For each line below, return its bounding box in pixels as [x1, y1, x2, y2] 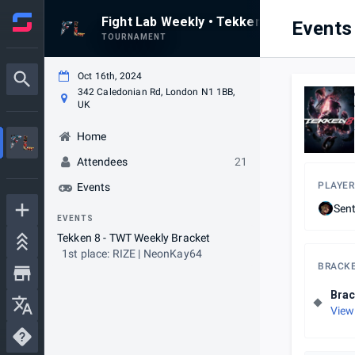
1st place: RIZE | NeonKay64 [62, 247, 203, 260]
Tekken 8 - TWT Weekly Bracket [57, 231, 211, 244]
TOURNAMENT [101, 32, 166, 41]
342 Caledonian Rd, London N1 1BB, [77, 86, 235, 97]
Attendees [76, 155, 128, 168]
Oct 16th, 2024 [78, 71, 143, 82]
